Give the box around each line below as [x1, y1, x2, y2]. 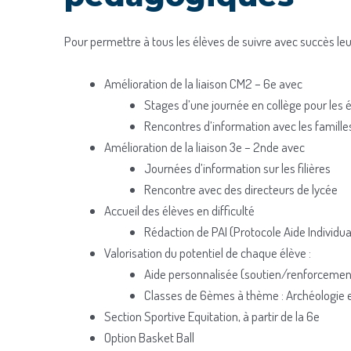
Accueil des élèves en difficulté [104, 201, 255, 219]
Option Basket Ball [104, 328, 194, 346]
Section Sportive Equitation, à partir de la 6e [104, 307, 320, 324]
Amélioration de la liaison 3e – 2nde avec [104, 138, 305, 155]
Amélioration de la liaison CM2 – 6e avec [104, 74, 302, 92]
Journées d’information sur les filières [144, 159, 331, 176]
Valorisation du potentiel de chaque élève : [104, 244, 311, 261]
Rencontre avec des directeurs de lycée [144, 180, 338, 197]
